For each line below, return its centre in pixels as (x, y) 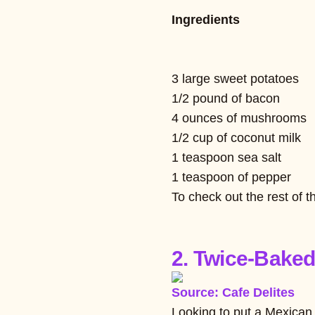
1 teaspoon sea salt (226, 157)
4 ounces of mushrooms (239, 118)
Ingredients (206, 19)
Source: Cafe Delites (233, 292)
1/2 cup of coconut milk (236, 137)
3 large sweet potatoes (235, 78)
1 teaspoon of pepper (231, 177)
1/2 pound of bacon (226, 98)
